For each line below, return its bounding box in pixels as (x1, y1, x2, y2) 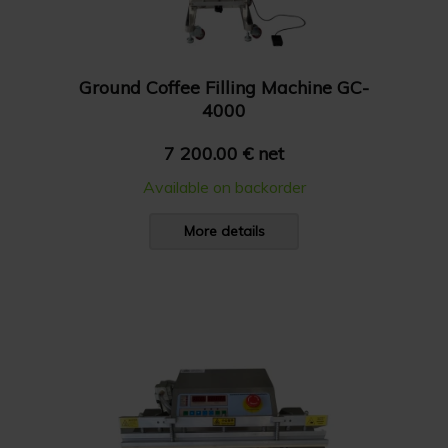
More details (183, 222, 265, 240)
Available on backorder (142, 177, 306, 197)
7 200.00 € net (164, 142, 284, 165)
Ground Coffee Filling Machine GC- (79, 76, 369, 99)
